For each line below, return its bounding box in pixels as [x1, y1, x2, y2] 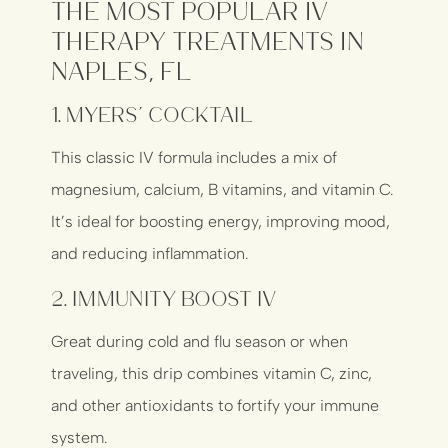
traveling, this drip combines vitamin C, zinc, [51, 363, 373, 383]
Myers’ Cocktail [66, 103, 254, 125]
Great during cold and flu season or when [51, 331, 349, 351]
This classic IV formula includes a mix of [51, 148, 338, 168]
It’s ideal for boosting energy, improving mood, [51, 212, 391, 232]
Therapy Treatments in [51, 27, 365, 53]
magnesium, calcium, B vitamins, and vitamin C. [51, 180, 395, 200]
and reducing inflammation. [51, 244, 250, 264]
